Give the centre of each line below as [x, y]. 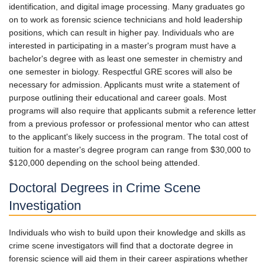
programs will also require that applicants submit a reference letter [132, 110]
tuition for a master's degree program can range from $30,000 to [130, 149]
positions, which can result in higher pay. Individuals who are [122, 32]
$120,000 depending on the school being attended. [106, 162]
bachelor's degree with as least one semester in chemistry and [126, 58]
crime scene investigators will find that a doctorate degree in [121, 245]
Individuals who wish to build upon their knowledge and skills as [127, 232]
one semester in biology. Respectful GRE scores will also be [121, 71]
